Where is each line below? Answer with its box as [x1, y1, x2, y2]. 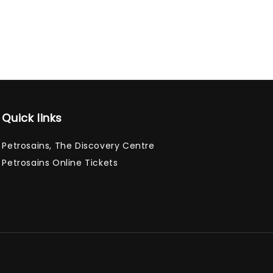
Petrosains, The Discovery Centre [2, 139, 155, 152]
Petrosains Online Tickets [2, 156, 118, 169]
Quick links [2, 110, 62, 126]
